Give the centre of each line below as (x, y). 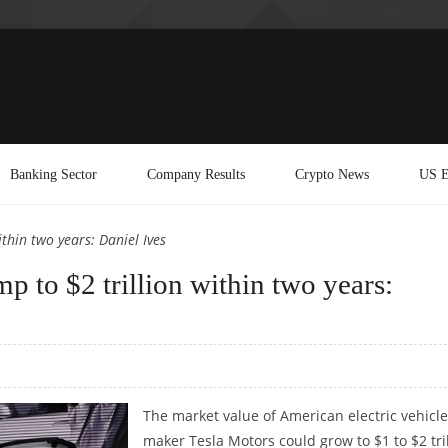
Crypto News (332, 173)
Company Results (196, 173)
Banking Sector (53, 173)
